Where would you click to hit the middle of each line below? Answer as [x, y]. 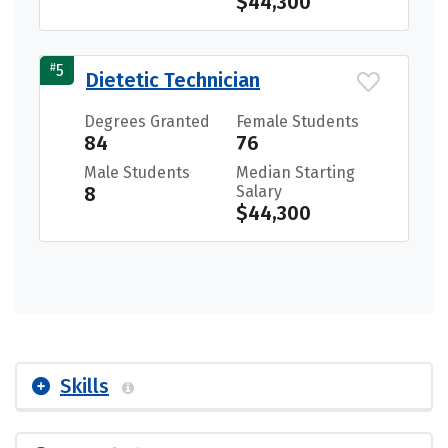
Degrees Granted [147, 122]
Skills [84, 386]
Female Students [297, 122]
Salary [259, 192]
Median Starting [295, 173]
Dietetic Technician [173, 80]
